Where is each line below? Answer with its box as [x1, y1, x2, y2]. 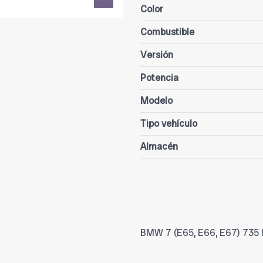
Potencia [140, 72, 178, 85]
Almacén [140, 140, 178, 153]
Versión [140, 49, 173, 62]
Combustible [140, 26, 194, 39]
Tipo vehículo [140, 117, 197, 130]
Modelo [140, 95, 173, 107]
